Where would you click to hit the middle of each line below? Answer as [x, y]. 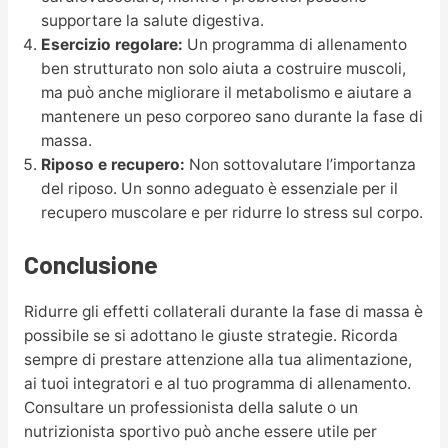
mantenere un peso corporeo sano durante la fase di [231, 116]
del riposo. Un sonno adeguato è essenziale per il [219, 188]
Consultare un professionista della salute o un [190, 407]
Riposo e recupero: [112, 164]
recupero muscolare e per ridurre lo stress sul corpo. [231, 212]
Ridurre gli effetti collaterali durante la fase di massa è [223, 311]
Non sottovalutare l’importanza [300, 164]
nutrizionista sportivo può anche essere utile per [200, 431]
